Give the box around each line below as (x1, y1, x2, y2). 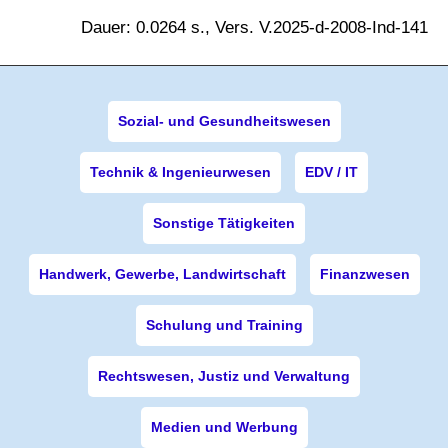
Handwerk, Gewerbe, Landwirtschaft (38, 266, 286, 282)
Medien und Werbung (150, 419, 298, 435)
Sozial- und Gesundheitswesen (117, 113, 331, 129)
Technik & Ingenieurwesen (90, 164, 271, 180)
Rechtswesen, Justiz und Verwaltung (98, 368, 350, 384)
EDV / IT (305, 164, 358, 180)
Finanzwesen (319, 266, 410, 282)
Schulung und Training (145, 317, 303, 333)
